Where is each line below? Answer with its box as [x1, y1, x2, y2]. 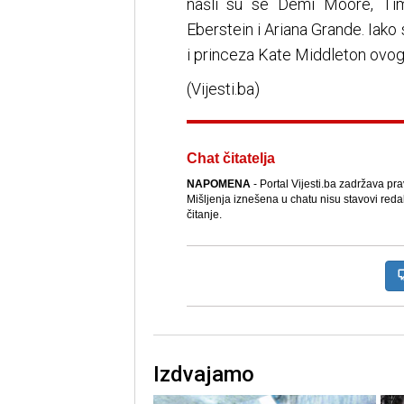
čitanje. [186, 208, 222, 222]
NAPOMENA [186, 178, 251, 191]
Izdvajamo [152, 362, 254, 388]
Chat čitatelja [186, 151, 275, 167]
